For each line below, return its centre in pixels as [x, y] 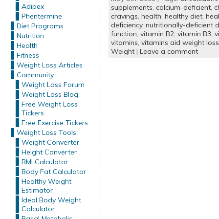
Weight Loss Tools [46, 132]
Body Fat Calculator [54, 172]
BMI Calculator [44, 162]
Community [35, 75]
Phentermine [42, 16]
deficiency [126, 25]
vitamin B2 [157, 34]
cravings [124, 16]
